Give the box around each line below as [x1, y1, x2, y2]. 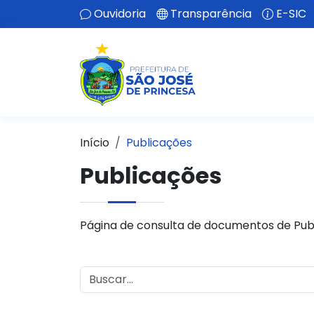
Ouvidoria [94, 6, 146, 22]
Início [80, 135, 109, 151]
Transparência [170, 6, 252, 22]
